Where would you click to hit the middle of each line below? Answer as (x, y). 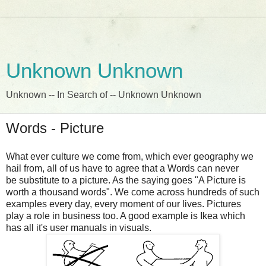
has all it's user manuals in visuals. (79, 227)
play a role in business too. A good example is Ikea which (126, 216)
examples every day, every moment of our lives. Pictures (123, 204)
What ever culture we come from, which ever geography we (130, 156)
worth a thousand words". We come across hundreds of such (133, 192)
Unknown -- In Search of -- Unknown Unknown (104, 95)
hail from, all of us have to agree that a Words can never (122, 168)
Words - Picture (55, 128)
